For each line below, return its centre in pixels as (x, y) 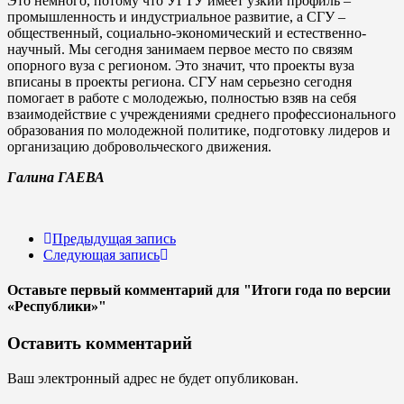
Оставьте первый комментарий (110, 290)
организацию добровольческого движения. (139, 146)
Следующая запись (101, 254)
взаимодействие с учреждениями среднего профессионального (202, 114)
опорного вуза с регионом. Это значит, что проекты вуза (181, 65)
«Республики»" (57, 307)
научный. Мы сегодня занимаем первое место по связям (180, 49)
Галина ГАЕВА (56, 177)
